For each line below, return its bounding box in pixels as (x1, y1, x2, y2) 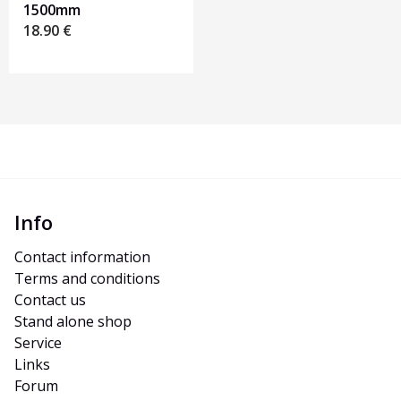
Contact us (14, 290, 86, 311)
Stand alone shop (14, 311, 132, 332)
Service (14, 333, 62, 354)
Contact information (14, 247, 150, 268)
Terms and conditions (14, 269, 160, 289)
